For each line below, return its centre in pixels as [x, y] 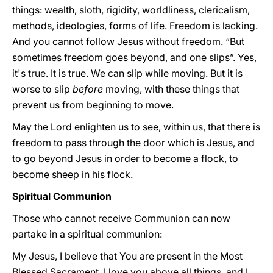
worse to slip [42, 89]
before [88, 89]
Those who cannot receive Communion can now [121, 218]
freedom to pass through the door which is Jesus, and [133, 143]
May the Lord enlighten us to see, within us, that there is [136, 127]
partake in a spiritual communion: [87, 234]
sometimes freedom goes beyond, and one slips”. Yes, [134, 57]
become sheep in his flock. [73, 174]
